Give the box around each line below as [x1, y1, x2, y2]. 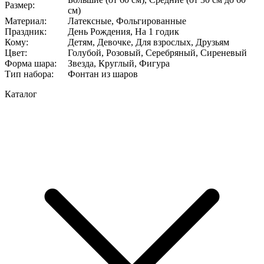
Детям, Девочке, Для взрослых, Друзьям [68, 37, 229, 47]
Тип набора [5, 68, 51, 79]
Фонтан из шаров [68, 68, 138, 79]
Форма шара [5, 58, 54, 68]
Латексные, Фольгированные [68, 15, 186, 26]
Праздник [5, 26, 44, 37]
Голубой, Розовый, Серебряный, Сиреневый [68, 47, 247, 58]
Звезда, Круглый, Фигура [68, 58, 170, 68]
